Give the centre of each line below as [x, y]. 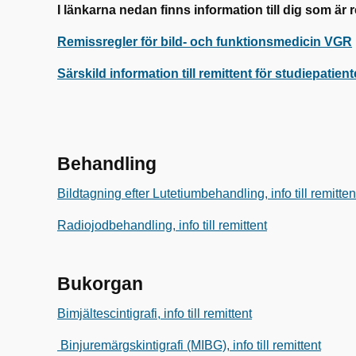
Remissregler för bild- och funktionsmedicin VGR [205, 42]
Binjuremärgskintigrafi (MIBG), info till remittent [189, 345]
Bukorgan [100, 284]
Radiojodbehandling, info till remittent [162, 225]
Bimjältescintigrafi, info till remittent [155, 313]
